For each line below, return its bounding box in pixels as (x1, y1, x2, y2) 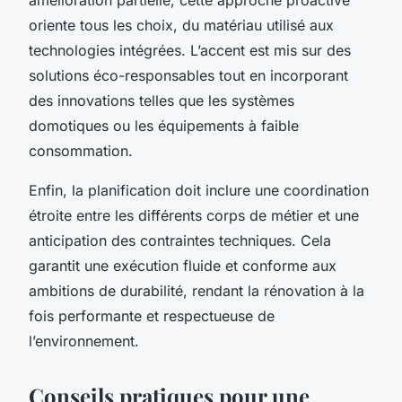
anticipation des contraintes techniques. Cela (29, 231, 331, 249)
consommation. (29, 141, 133, 160)
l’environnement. (29, 331, 139, 350)
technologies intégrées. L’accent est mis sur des (29, 40, 351, 59)
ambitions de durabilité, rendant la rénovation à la (29, 281, 364, 300)
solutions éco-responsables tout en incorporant (29, 66, 348, 84)
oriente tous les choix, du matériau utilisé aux (29, 15, 334, 34)
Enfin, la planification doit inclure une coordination (29, 180, 369, 199)
